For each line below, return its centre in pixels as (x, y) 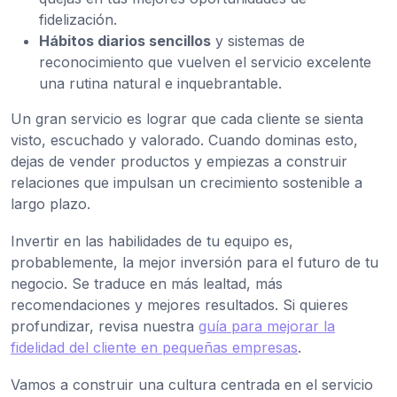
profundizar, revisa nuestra (105, 327)
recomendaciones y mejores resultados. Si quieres (179, 305)
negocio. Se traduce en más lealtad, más (147, 284)
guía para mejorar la (267, 327)
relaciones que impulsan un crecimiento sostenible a (187, 183)
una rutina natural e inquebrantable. (160, 84)
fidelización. (78, 20)
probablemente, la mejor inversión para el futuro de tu (195, 263)
